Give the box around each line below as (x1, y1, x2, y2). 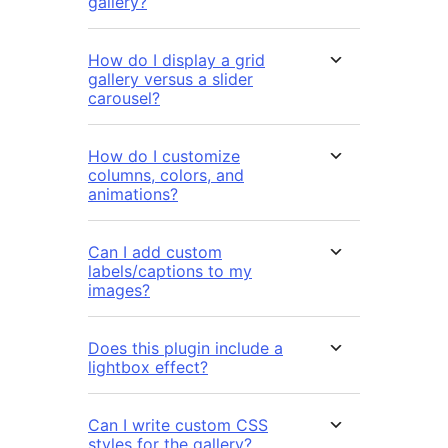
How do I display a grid (88, 50, 265, 71)
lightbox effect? (88, 357, 208, 378)
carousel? (88, 88, 160, 109)
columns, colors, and (88, 165, 244, 186)
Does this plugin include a (88, 338, 283, 359)
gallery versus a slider (88, 69, 253, 90)
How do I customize (88, 146, 240, 167)
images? (88, 280, 150, 301)
